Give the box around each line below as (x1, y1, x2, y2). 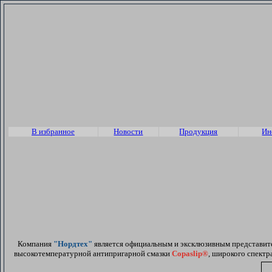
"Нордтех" (53, 239, 92, 248)
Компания (14, 239, 53, 248)
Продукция (179, 127, 218, 136)
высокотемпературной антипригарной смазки (14, 249, 172, 258)
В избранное (32, 127, 75, 136)
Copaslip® (172, 249, 208, 258)
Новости (114, 127, 143, 136)
